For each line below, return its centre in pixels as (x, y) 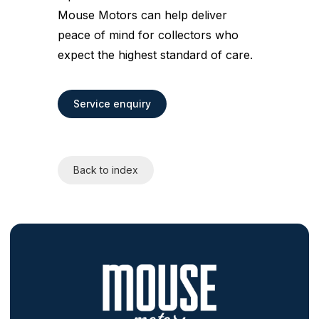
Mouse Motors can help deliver (142, 15)
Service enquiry (112, 104)
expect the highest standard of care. (155, 55)
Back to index (106, 170)
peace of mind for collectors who (148, 35)
